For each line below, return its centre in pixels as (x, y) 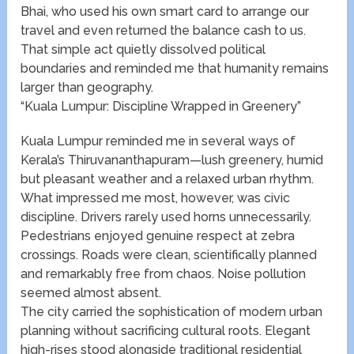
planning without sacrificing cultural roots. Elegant (166, 331)
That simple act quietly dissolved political (143, 50)
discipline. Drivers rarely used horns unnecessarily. (166, 217)
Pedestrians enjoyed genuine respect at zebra (158, 236)
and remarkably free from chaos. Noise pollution (164, 274)
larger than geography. (87, 88)
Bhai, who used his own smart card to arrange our (165, 12)
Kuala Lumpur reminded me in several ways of (158, 141)
